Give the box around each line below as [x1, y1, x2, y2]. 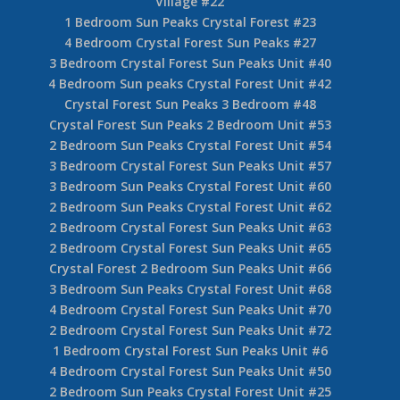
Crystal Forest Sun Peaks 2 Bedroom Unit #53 [48, 115, 331, 133]
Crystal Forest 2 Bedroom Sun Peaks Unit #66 [48, 259, 331, 277]
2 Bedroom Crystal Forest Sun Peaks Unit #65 [48, 238, 331, 256]
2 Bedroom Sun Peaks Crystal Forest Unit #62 [48, 197, 331, 215]
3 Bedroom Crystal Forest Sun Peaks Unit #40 [48, 54, 331, 71]
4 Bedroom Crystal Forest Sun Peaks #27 [63, 33, 316, 51]
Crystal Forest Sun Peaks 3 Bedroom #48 [63, 95, 316, 112]
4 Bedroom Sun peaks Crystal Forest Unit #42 [48, 74, 332, 92]
